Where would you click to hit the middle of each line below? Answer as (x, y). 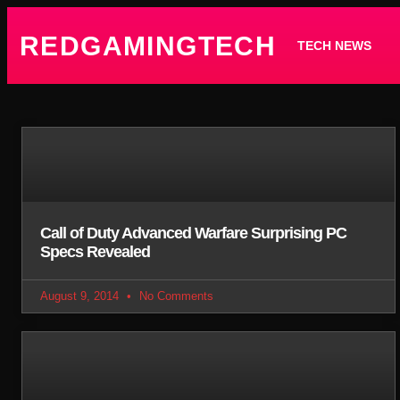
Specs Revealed (95, 252)
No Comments (175, 296)
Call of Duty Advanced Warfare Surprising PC (193, 233)
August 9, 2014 (81, 296)
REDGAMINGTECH (148, 46)
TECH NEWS (334, 46)
